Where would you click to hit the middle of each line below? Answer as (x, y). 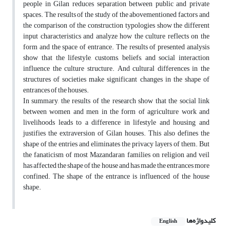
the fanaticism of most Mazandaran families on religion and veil (116, 155)
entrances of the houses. (56, 90)
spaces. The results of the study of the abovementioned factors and (116, 15)
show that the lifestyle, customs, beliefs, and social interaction (116, 58)
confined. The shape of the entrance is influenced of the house (116, 177)
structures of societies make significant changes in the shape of (116, 80)
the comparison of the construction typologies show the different (116, 26)
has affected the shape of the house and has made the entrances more (116, 166)
